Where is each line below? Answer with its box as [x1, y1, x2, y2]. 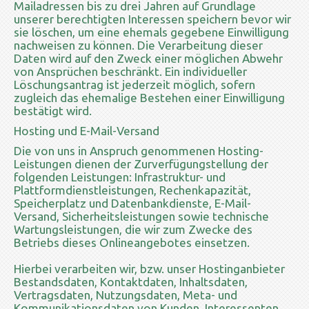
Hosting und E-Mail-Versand [14, 123, 159, 137]
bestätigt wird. [14, 103, 92, 117]
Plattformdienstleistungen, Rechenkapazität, [14, 183, 251, 197]
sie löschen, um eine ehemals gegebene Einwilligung [14, 25, 289, 39]
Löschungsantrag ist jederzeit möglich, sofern [14, 77, 255, 91]
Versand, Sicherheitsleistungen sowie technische [14, 209, 269, 223]
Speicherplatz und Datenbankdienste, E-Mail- [14, 196, 251, 210]
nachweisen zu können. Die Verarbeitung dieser [14, 38, 263, 52]
